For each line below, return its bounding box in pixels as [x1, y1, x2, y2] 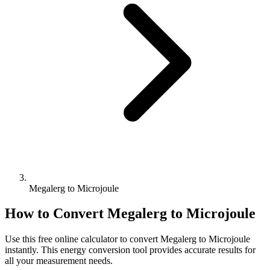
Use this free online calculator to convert [5, 234, 160, 245]
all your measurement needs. [5, 256, 113, 266]
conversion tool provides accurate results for [86, 245, 256, 256]
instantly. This [5, 245, 60, 256]
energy [60, 245, 86, 256]
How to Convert [5, 206, 107, 222]
